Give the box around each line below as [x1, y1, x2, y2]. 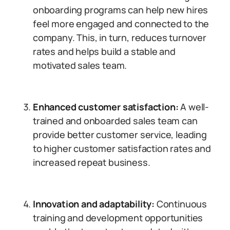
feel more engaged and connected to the [33, 17, 209, 30]
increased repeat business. [33, 156, 150, 168]
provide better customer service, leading [33, 128, 207, 141]
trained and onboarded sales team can [33, 114, 198, 127]
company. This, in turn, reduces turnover [33, 31, 206, 44]
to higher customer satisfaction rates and [33, 142, 211, 155]
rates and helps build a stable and [33, 45, 176, 57]
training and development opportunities [33, 212, 203, 224]
